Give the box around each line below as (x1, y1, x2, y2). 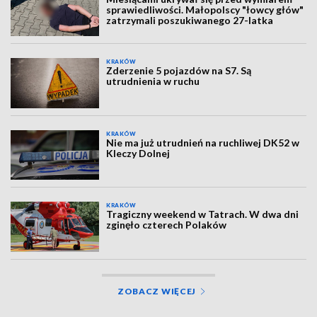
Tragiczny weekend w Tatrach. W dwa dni (106, 208, 299, 221)
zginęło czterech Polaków (106, 219, 227, 231)
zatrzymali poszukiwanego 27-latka (106, 14, 274, 26)
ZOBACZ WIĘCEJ (117, 285, 197, 296)
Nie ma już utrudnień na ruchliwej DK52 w (106, 136, 300, 149)
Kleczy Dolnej (106, 146, 171, 159)
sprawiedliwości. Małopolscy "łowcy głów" (106, 4, 304, 16)
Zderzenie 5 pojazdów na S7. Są (106, 64, 252, 77)
